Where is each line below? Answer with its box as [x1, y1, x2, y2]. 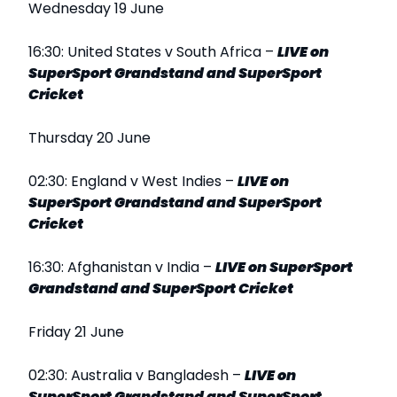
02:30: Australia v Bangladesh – [28, 365, 245, 386]
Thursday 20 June [28, 128, 151, 149]
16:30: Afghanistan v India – [28, 257, 215, 278]
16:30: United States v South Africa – [28, 42, 277, 63]
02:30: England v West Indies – [28, 171, 237, 192]
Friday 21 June [28, 322, 124, 343]
